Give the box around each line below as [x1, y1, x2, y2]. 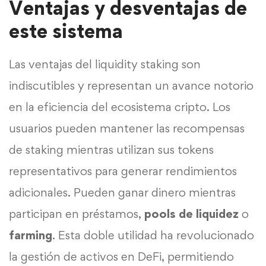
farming [9, 227, 52, 242]
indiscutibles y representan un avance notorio [9, 78, 254, 93]
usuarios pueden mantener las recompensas [9, 121, 245, 135]
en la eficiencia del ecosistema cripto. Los [9, 99, 230, 114]
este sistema [9, 18, 123, 43]
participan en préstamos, [9, 206, 144, 221]
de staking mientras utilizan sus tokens [9, 142, 214, 157]
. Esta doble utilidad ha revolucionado [52, 227, 254, 242]
